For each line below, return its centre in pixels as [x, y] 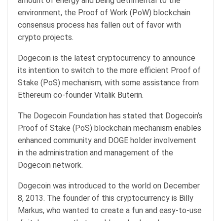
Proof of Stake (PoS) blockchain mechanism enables [110, 128]
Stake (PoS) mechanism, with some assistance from [108, 82]
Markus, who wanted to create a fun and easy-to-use [110, 210]
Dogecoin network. [50, 165]
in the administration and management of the [95, 152]
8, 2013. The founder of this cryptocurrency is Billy [106, 198]
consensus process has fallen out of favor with [99, 25]
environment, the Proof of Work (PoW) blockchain [104, 12]
